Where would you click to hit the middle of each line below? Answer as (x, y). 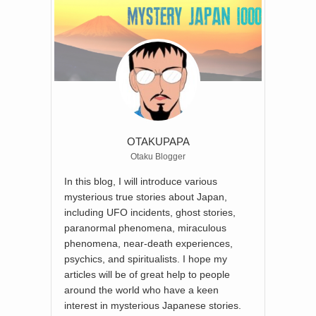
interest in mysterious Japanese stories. (153, 305)
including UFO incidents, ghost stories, (150, 212)
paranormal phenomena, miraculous (145, 227)
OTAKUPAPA (158, 141)
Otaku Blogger (158, 156)
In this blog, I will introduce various (141, 181)
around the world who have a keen (141, 290)
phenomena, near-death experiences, (148, 243)
